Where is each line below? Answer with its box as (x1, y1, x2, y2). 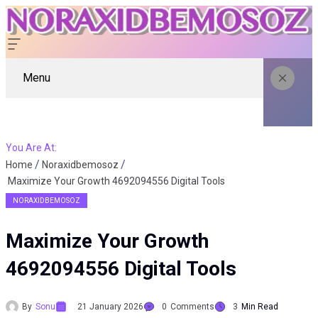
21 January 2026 (77, 301, 143, 312)
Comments (170, 301, 214, 312)
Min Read (241, 301, 278, 312)
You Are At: (6, 141, 57, 153)
